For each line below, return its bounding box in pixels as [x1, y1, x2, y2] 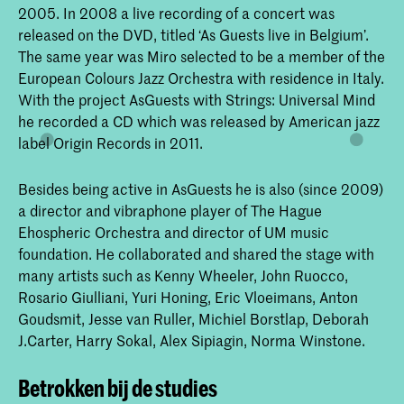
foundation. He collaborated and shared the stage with [18, 243, 374, 263]
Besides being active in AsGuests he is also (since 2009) [18, 178, 383, 198]
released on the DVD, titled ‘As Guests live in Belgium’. [18, 24, 369, 45]
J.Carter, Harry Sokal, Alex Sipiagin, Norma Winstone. [18, 329, 365, 350]
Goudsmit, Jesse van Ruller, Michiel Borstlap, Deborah [18, 308, 369, 328]
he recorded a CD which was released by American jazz [18, 111, 380, 132]
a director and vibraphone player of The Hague [18, 199, 322, 220]
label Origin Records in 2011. [18, 133, 203, 153]
